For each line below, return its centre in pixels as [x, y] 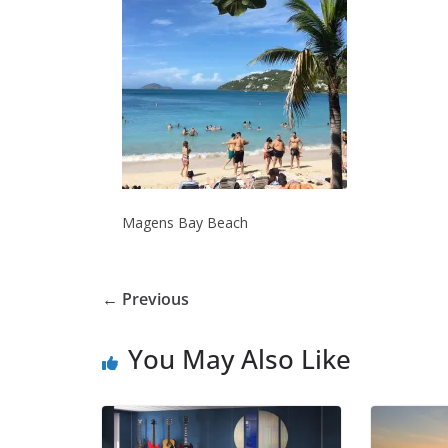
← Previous [145, 299]
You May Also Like [239, 359]
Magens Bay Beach [185, 222]
